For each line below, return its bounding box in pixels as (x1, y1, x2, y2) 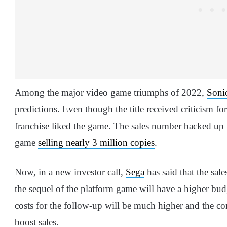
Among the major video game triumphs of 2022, (15, 87, 207, 98)
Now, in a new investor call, (15, 167, 126, 178)
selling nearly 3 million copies (38, 137, 155, 148)
